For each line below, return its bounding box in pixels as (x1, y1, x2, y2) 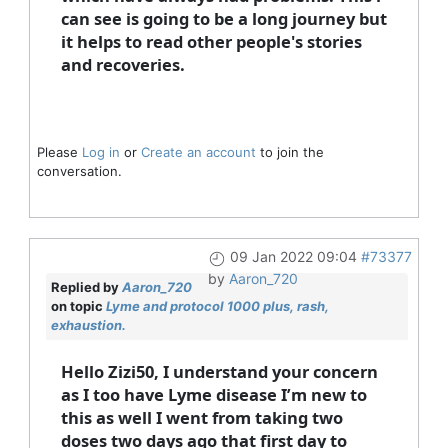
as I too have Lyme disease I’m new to (60, 383, 367, 407)
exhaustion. (50, 317, 126, 334)
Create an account (140, 144, 256, 161)
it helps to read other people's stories (60, 30, 362, 54)
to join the (255, 144, 324, 161)
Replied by (50, 279, 122, 296)
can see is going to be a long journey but (60, 7, 387, 31)
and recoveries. (60, 53, 189, 77)
